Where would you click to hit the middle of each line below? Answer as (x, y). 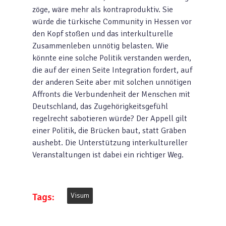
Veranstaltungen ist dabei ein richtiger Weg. (108, 155)
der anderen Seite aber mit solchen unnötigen (112, 82)
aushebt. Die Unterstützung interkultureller (110, 143)
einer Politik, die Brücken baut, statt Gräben (109, 131)
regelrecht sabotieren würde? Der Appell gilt (110, 119)
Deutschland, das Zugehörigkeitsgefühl (100, 106)
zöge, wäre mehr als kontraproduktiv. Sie (103, 10)
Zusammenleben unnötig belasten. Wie (100, 46)
